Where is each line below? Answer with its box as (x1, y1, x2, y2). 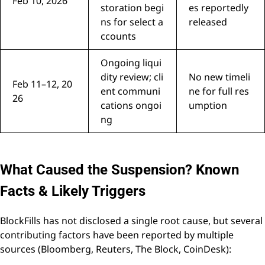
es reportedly (189, 1, 248, 15)
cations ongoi (101, 99, 161, 112)
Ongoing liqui (101, 56, 161, 70)
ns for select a (101, 15, 163, 29)
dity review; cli (101, 70, 163, 84)
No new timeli (189, 70, 250, 84)
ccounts (101, 30, 136, 43)
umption (189, 99, 227, 112)
